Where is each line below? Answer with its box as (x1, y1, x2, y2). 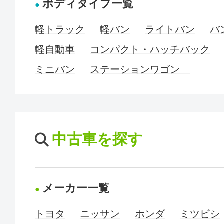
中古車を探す (52, 131, 143, 147)
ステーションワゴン (90, 64, 190, 75)
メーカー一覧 (42, 182, 109, 194)
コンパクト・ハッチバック (90, 44, 210, 55)
